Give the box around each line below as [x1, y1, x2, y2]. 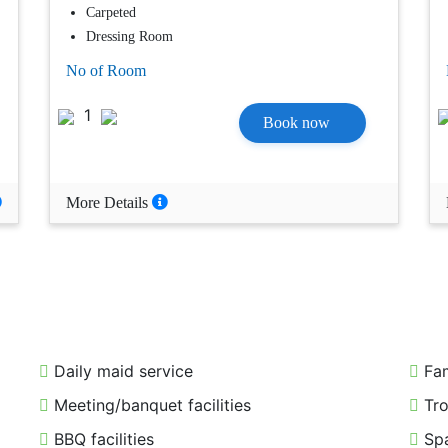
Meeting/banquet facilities [49, 395, 251, 416]
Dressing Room [86, 29, 173, 45]
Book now [263, 114, 330, 132]
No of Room [66, 62, 146, 80]
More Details [66, 194, 152, 212]
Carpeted [86, 5, 136, 21]
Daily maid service [49, 361, 193, 382]
